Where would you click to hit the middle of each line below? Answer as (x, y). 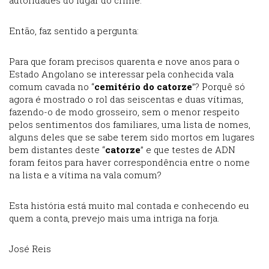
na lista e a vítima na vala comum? (85, 175)
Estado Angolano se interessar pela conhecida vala (121, 74)
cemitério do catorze (143, 87)
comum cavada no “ (52, 87)
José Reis (31, 249)
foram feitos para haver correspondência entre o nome (129, 162)
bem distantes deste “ (57, 150)
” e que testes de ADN (188, 150)
